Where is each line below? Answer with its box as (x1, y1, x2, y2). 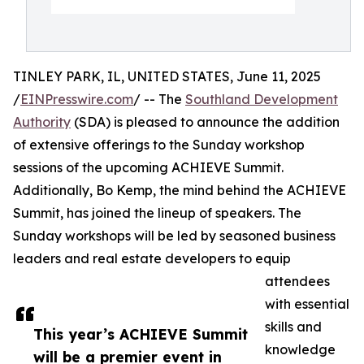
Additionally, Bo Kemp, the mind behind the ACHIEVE (13, 182, 346, 198)
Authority (13, 114, 71, 130)
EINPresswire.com (20, 91, 133, 107)
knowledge (265, 341, 336, 357)
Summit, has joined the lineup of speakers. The (13, 205, 301, 221)
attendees (265, 273, 330, 289)
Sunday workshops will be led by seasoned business (13, 227, 336, 244)
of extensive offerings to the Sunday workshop (13, 136, 305, 153)
